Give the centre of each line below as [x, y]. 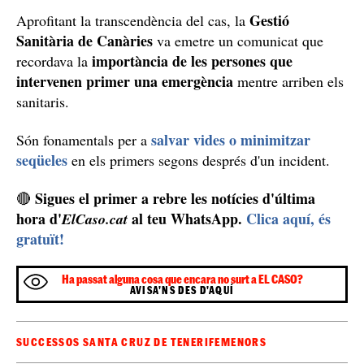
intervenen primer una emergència [125, 82]
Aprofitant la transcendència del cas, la [133, 21]
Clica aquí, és [288, 219]
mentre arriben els [288, 82]
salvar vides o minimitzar [231, 140]
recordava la [54, 61]
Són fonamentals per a [84, 140]
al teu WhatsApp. [187, 219]
